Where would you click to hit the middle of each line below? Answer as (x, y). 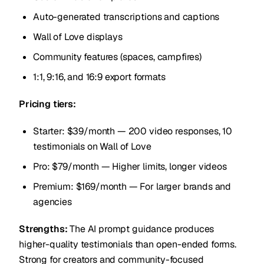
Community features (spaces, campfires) (117, 57)
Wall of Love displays (78, 37)
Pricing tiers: (47, 104)
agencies (52, 202)
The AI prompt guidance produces (141, 229)
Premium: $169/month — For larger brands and (132, 187)
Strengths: (43, 229)
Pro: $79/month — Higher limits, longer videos (130, 166)
